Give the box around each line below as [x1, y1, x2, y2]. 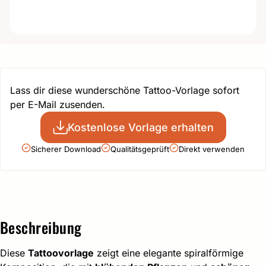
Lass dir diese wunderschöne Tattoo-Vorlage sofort [10, 84, 239, 96]
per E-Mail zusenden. [10, 98, 105, 110]
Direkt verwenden [179, 144, 245, 154]
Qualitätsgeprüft [110, 144, 169, 154]
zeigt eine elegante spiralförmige [94, 246, 243, 259]
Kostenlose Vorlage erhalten [67, 121, 214, 134]
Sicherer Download [31, 144, 101, 154]
